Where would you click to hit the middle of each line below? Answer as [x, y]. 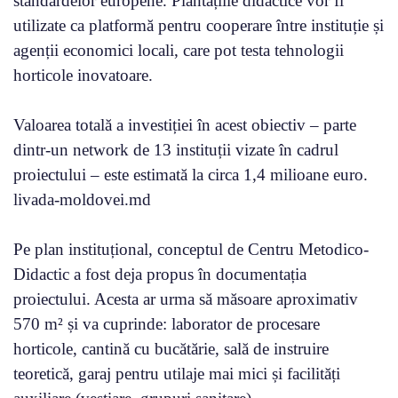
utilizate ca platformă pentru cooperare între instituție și [199, 25]
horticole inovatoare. [83, 75]
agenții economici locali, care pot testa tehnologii [179, 50]
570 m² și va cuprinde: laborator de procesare [167, 323]
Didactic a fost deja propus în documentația [160, 274]
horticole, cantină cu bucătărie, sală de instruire [171, 348]
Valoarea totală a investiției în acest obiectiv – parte [185, 124]
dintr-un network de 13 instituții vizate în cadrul [176, 149]
